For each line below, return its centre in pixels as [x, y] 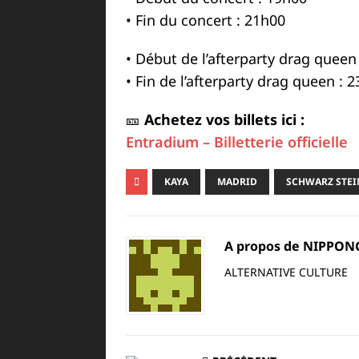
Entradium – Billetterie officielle [237, 142]
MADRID [237, 182]
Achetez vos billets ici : [224, 119]
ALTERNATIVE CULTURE [286, 272]
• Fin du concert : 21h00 [206, 20]
